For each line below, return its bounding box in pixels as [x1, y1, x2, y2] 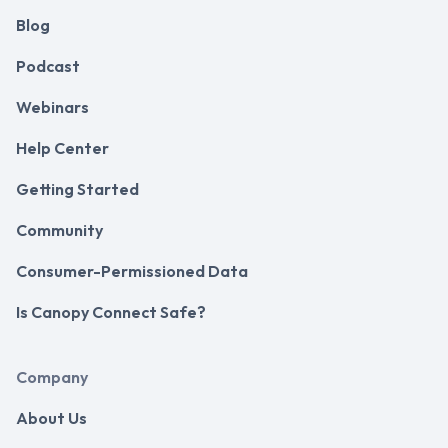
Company [16, 366, 88, 387]
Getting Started [16, 178, 139, 199]
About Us [16, 407, 87, 428]
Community [16, 219, 103, 240]
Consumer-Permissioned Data [16, 260, 248, 281]
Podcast [16, 55, 80, 76]
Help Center [16, 137, 109, 158]
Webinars [16, 96, 89, 117]
